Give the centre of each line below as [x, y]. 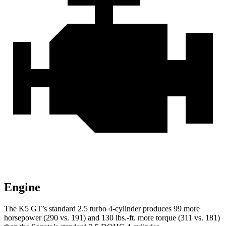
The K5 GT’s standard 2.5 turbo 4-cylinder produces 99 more [102, 209]
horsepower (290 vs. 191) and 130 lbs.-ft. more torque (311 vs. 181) [112, 218]
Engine [22, 187]
